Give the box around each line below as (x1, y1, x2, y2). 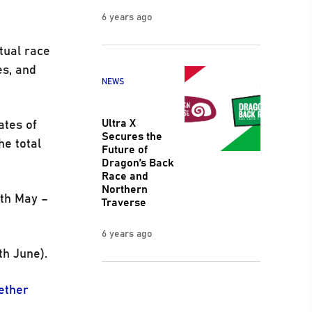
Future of (101, 140, 148, 157)
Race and (101, 166, 148, 184)
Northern (101, 180, 148, 197)
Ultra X (101, 114, 136, 131)
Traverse (101, 193, 146, 210)
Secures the (101, 127, 162, 144)
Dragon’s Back (101, 153, 173, 171)
